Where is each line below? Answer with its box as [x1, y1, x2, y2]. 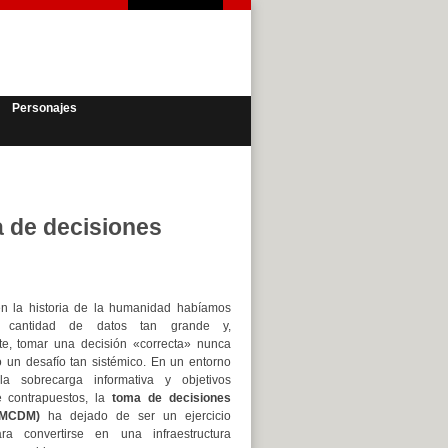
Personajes [12, 101, 77, 115]
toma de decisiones [112, 391, 232, 405]
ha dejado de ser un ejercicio [39, 409, 232, 423]
